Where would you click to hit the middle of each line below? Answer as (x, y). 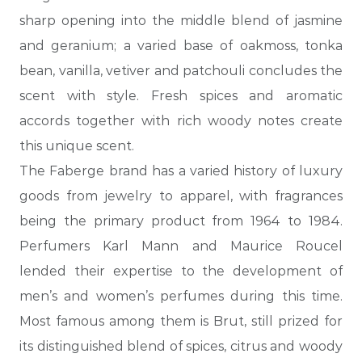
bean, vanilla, (61, 70)
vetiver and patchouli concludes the (224, 70)
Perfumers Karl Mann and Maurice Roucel (181, 246)
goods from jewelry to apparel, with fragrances (181, 196)
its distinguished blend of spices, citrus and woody (181, 346)
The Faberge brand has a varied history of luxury (181, 170)
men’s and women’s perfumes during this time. (181, 296)
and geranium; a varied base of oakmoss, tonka (181, 45)
